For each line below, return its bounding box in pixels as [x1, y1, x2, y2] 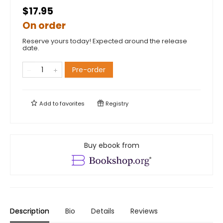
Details [91, 206, 114, 216]
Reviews [130, 206, 158, 216]
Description [10, 206, 49, 216]
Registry [104, 99, 128, 108]
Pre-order [72, 64, 106, 75]
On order [22, 18, 66, 32]
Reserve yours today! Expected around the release [22, 36, 187, 46]
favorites [60, 99, 85, 108]
